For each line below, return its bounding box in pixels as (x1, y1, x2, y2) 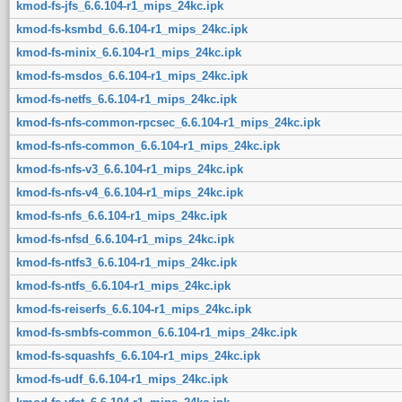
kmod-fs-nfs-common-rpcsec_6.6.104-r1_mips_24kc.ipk (15, 115, 320, 129)
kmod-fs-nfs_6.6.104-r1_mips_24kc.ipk (15, 208, 227, 223)
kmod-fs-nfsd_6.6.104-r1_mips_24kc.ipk (15, 232, 234, 246)
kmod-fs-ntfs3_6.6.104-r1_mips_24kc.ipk (15, 255, 237, 269)
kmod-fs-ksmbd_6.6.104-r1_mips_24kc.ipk (15, 22, 248, 36)
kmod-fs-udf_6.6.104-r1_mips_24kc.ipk (15, 371, 228, 386)
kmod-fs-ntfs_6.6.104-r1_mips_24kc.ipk (15, 278, 231, 293)
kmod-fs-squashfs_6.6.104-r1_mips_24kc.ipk (15, 348, 260, 363)
